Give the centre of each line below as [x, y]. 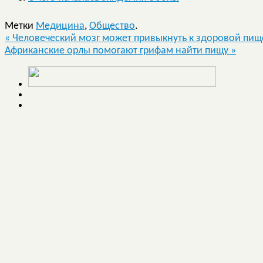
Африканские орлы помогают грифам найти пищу [118, 50]
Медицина [60, 26]
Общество [112, 26]
